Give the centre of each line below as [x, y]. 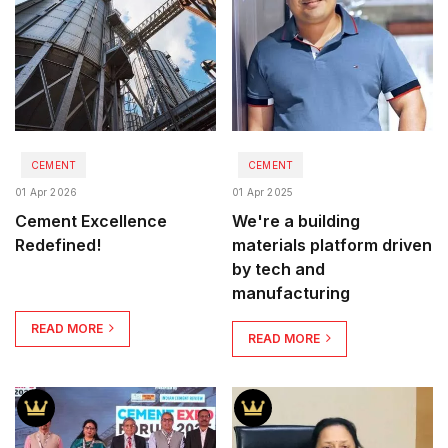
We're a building [296, 220]
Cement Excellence [91, 220]
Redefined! [58, 244]
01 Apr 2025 [263, 191]
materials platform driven [332, 244]
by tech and [278, 268]
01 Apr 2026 [46, 191]
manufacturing [291, 292]
